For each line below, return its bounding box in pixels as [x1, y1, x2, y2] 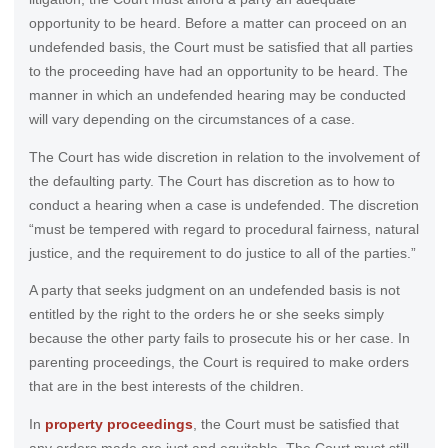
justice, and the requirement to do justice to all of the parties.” [28, 244, 416, 261]
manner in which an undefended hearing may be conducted [28, 87, 406, 104]
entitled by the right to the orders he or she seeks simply [28, 306, 384, 323]
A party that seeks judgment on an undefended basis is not [28, 282, 400, 299]
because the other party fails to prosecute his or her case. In [28, 330, 410, 347]
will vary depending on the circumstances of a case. [28, 111, 359, 128]
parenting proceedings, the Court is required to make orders [28, 354, 409, 371]
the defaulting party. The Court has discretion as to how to [28, 172, 395, 189]
